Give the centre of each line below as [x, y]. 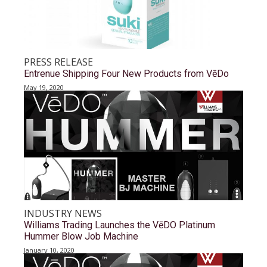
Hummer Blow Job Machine [81, 236]
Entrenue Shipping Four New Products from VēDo [126, 74]
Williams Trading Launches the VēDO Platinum [119, 225]
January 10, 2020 [49, 250]
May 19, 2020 [44, 87]
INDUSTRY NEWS [63, 213]
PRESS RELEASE [58, 62]
